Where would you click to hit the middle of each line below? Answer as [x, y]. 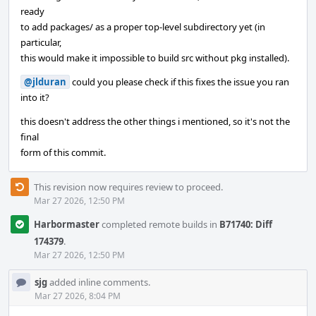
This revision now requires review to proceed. [128, 187]
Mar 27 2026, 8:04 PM [78, 296]
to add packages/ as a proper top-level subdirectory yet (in [143, 27]
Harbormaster [67, 224]
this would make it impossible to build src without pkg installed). [155, 58]
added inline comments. [99, 282]
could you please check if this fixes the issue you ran [180, 82]
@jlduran [45, 82]
